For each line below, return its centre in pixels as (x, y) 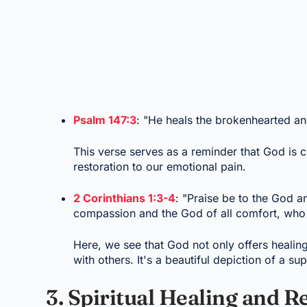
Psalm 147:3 (105, 120)
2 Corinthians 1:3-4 (125, 198)
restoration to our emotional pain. (160, 166)
